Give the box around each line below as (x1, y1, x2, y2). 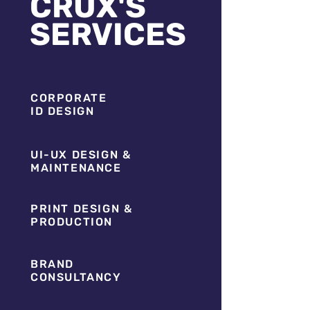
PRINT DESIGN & (30, 202, 133, 215)
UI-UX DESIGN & (30, 148, 131, 161)
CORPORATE (30, 91, 107, 104)
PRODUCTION (30, 215, 113, 228)
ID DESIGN (30, 104, 95, 118)
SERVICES (30, 16, 186, 53)
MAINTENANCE (30, 161, 122, 174)
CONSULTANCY (30, 271, 122, 284)
